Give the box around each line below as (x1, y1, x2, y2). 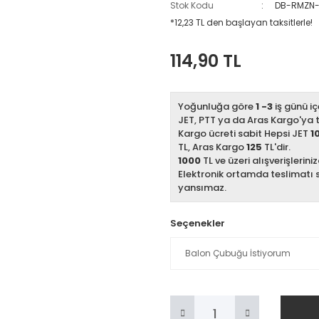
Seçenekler (170, 216, 225, 230)
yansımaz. (178, 181, 226, 194)
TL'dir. (262, 140, 291, 154)
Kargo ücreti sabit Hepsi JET (178, 127, 310, 140)
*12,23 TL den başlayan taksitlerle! (170, 16, 313, 28)
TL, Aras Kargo (178, 140, 246, 154)
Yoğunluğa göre (178, 100, 256, 113)
